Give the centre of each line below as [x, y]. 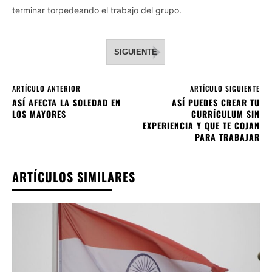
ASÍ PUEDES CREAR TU [216, 102]
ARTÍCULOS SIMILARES [74, 176]
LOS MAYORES [39, 114]
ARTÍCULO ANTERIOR [46, 88]
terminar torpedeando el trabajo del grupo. [97, 10]
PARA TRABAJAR [227, 137]
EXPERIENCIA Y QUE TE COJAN [201, 125]
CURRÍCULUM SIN [225, 114]
